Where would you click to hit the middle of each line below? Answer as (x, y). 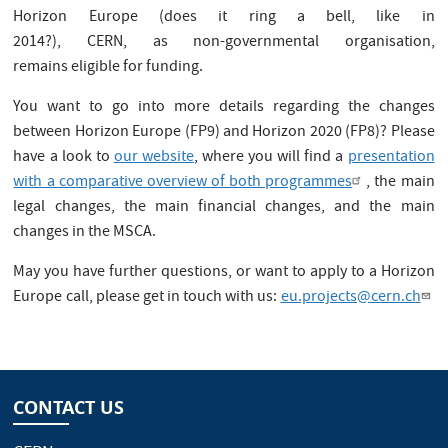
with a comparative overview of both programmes (183, 182)
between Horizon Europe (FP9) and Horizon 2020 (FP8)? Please (224, 132)
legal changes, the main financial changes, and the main (224, 207)
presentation (391, 157)
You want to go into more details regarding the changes (224, 107)
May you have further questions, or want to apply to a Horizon (224, 272)
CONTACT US (69, 408)
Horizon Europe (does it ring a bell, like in (224, 17)
